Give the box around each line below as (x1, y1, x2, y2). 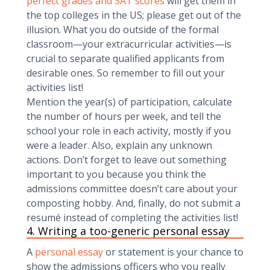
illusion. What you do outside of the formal (27, 23, 219, 36)
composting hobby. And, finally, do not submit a (27, 196, 240, 210)
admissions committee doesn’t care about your (27, 182, 237, 195)
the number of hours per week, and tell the (27, 110, 221, 123)
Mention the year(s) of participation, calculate (27, 95, 232, 108)
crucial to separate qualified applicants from (27, 52, 224, 65)
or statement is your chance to (103, 245, 243, 259)
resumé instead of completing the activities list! (27, 211, 238, 224)
